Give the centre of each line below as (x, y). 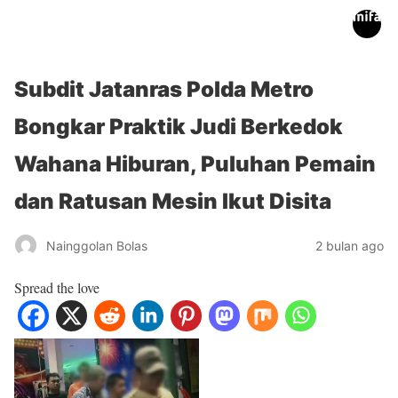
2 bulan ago (350, 245)
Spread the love (57, 287)
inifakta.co (49, 25)
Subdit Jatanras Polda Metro (164, 89)
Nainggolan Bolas (97, 245)
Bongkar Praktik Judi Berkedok (179, 127)
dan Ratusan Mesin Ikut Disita (173, 201)
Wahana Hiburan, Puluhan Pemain (195, 164)
